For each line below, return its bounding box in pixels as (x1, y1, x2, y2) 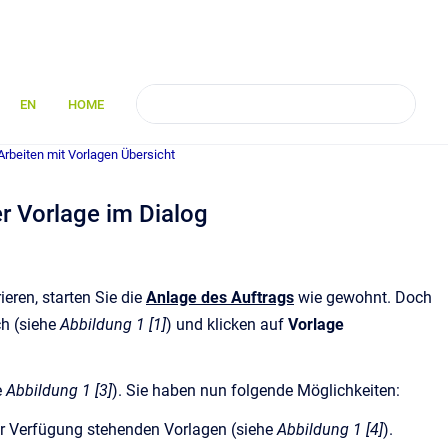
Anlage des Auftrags (146, 288, 294, 307)
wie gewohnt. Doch (294, 288, 432, 307)
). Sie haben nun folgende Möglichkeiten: (112, 381, 404, 400)
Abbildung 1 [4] (277, 420, 383, 439)
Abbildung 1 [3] (6, 381, 112, 400)
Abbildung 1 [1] (60, 315, 166, 334)
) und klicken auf (166, 315, 288, 334)
